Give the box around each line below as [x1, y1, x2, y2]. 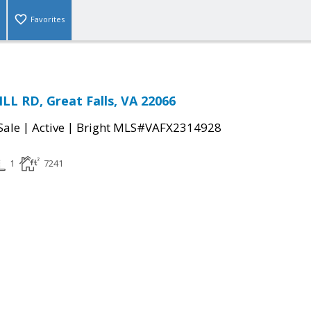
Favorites [31, 14, 65, 25]
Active [32, 119, 65, 136]
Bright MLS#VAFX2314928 [76, 119, 221, 136]
